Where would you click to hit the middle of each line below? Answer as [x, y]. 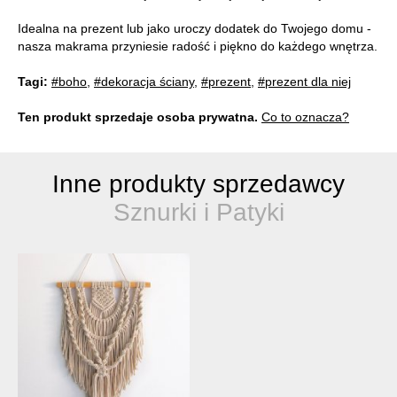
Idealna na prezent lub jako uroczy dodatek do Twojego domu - [195, 29]
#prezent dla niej [304, 82]
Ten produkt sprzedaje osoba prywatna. [138, 117]
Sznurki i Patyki [198, 213]
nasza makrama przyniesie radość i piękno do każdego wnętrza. [198, 47]
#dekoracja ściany [144, 82]
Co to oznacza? [305, 117]
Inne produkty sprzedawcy [198, 184]
